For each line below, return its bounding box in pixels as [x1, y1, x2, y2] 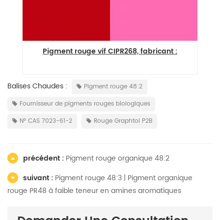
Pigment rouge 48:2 [84, 82, 142, 91]
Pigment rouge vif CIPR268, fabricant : [43, 46, 177, 57]
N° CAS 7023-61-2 [20, 116, 72, 126]
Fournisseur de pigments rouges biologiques [20, 99, 150, 109]
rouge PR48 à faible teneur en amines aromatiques [7, 185, 181, 196]
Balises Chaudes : [7, 81, 67, 92]
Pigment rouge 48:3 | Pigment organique [55, 172, 192, 184]
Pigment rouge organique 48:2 [66, 153, 169, 164]
